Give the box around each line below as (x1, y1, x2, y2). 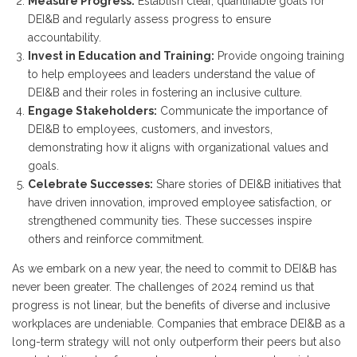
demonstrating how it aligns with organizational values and (28, 141, 328, 154)
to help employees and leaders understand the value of (28, 68, 315, 80)
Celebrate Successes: (28, 178, 153, 190)
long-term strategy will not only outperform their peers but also (12, 335, 341, 348)
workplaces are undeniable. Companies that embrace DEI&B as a (12, 317, 345, 330)
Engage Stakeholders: (28, 104, 157, 117)
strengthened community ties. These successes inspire (28, 214, 312, 227)
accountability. (28, 31, 101, 44)
